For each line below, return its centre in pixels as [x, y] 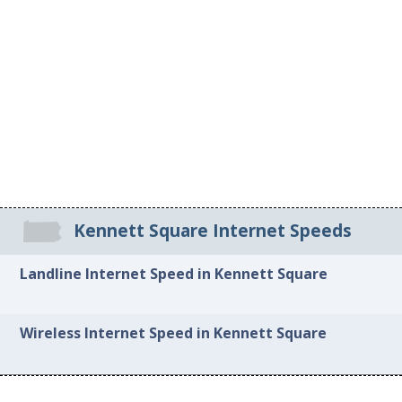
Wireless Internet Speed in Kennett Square [174, 333]
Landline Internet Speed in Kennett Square [174, 273]
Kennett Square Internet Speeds [212, 231]
